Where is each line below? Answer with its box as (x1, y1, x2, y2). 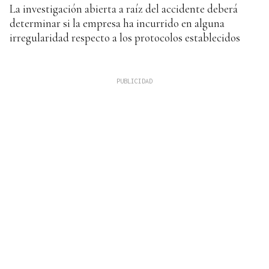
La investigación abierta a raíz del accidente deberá (10, 1, 238, 16)
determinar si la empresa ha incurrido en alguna (10, 16, 225, 30)
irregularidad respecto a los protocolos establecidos (10, 30, 240, 44)
